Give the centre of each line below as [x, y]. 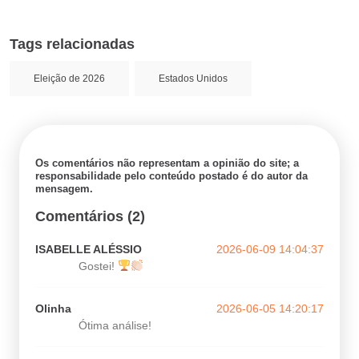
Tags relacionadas [72, 44]
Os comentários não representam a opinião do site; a [167, 163]
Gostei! [98, 266]
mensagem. [64, 188]
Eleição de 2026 [69, 78]
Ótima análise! [115, 325]
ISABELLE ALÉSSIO [89, 249]
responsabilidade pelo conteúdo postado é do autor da [171, 175]
